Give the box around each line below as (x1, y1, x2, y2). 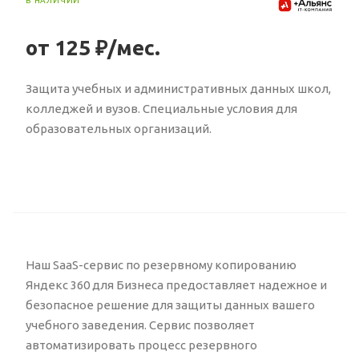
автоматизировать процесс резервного (26, 338, 257, 353)
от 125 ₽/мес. (26, 36, 160, 60)
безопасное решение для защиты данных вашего (26, 298, 315, 313)
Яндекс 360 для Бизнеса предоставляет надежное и (26, 278, 327, 292)
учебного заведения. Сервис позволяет (26, 318, 255, 333)
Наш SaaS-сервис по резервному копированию (26, 258, 296, 272)
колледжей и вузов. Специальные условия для (26, 102, 297, 116)
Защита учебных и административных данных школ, (26, 82, 331, 96)
